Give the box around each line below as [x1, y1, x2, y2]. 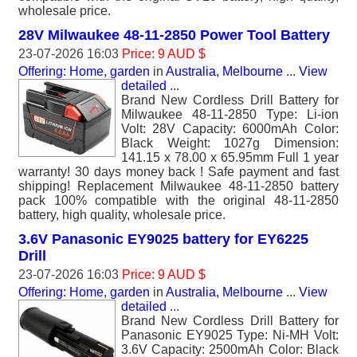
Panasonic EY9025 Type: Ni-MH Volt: [121, 328, 339, 342]
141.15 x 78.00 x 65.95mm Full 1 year [121, 151, 339, 164]
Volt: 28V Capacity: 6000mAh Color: [121, 122, 339, 135]
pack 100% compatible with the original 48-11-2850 [18, 194, 339, 207]
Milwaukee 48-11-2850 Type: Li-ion [121, 108, 339, 121]
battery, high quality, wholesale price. [18, 208, 226, 222]
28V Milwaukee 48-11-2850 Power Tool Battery [18, 27, 330, 43]
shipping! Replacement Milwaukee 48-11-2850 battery [18, 179, 339, 193]
